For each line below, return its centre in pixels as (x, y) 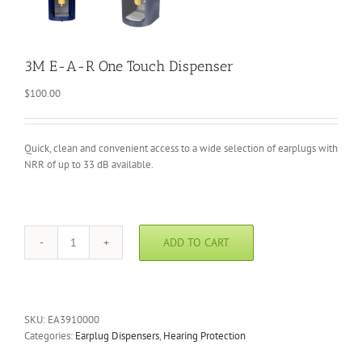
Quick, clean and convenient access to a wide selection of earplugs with (181, 149)
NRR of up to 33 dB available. (89, 165)
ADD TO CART (196, 242)
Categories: (50, 336)
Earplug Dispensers (117, 336)
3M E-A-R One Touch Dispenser (129, 67)
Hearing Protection (204, 336)
